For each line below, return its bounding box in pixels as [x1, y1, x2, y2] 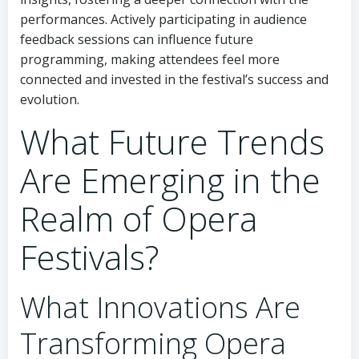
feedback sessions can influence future [20, 30, 253, 48]
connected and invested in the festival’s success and [20, 71, 329, 88]
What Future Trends [20, 119, 325, 164]
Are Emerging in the [20, 157, 321, 203]
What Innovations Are [20, 288, 301, 327]
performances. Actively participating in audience [20, 10, 307, 28]
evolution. [20, 91, 79, 108]
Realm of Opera [20, 196, 257, 241]
